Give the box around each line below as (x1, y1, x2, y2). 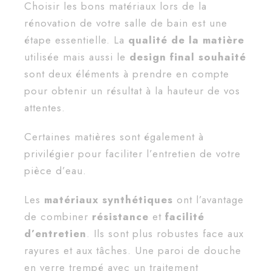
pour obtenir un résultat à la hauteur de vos (24, 83, 240, 99)
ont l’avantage (173, 192, 244, 207)
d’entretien (24, 226, 87, 241)
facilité (165, 209, 204, 224)
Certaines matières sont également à (24, 129, 204, 145)
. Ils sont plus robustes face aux (87, 226, 244, 241)
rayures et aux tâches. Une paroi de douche (24, 243, 241, 258)
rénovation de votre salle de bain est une (24, 16, 227, 31)
